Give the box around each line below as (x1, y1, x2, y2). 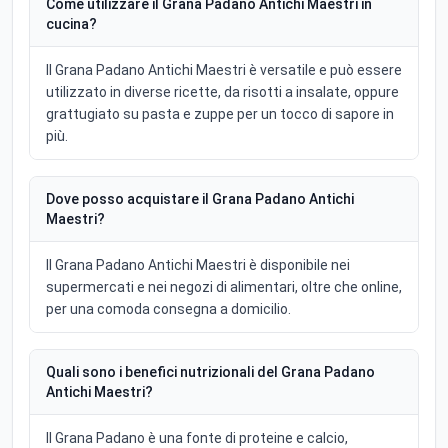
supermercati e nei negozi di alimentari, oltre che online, (46, 279, 402, 295)
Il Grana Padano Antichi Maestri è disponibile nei (46, 257, 350, 273)
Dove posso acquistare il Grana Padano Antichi (46, 191, 354, 207)
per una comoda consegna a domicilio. (46, 301, 291, 317)
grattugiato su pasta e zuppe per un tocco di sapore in (46, 106, 394, 122)
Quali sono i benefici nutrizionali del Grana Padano (46, 364, 375, 380)
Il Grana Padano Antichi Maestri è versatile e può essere (46, 62, 402, 78)
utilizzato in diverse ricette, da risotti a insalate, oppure (46, 84, 399, 100)
